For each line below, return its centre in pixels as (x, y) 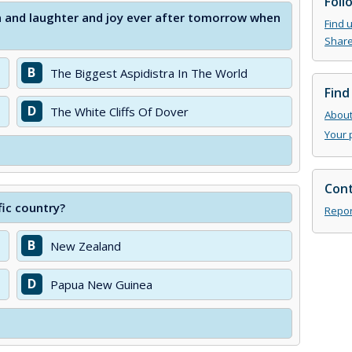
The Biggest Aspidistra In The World (148, 73)
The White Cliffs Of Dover (119, 112)
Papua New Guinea (101, 284)
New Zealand (85, 246)
